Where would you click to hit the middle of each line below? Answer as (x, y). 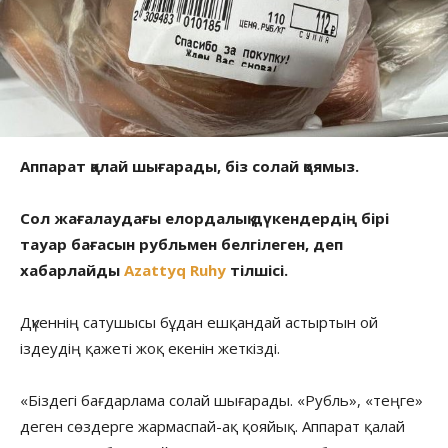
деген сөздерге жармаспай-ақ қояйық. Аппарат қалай (212, 425)
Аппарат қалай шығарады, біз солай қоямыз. (189, 165)
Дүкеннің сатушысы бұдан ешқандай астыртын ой (199, 321)
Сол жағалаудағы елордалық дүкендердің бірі (204, 217)
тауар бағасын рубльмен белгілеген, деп (181, 243)
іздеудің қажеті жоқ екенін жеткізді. (150, 347)
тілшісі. (257, 269)
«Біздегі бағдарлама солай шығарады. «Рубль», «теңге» (221, 399)
